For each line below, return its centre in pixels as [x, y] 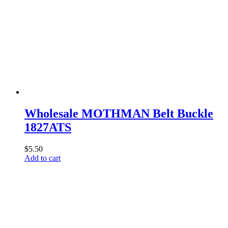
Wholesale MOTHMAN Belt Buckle [119, 113]
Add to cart [42, 158]
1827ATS [48, 127]
